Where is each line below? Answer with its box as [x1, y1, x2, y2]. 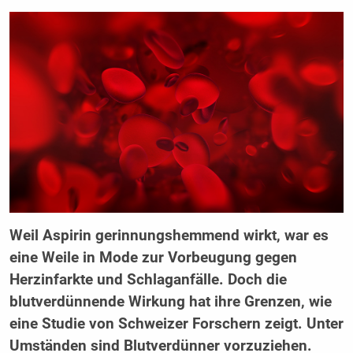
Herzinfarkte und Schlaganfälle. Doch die [9, 270, 287, 288]
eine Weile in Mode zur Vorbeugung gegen [9, 248, 297, 266]
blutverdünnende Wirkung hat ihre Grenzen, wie [9, 292, 332, 310]
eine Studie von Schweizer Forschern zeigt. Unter [9, 314, 344, 333]
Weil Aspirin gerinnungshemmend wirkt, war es [9, 226, 329, 244]
